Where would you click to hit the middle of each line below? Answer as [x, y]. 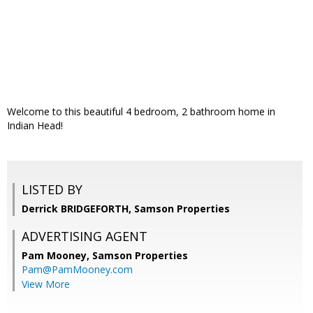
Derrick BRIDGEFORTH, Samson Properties [126, 209]
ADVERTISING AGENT [85, 236]
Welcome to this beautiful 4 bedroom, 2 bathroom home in [141, 112]
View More [46, 284]
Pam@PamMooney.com [77, 270]
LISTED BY [52, 190]
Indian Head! [35, 126]
